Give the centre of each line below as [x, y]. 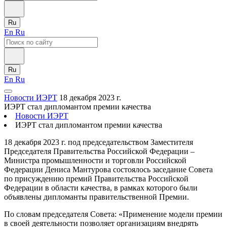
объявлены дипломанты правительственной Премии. [97, 197]
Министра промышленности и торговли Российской [95, 160]
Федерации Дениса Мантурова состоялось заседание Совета [108, 169]
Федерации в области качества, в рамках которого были [101, 188]
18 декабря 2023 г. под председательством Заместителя [99, 142]
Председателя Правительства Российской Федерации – [99, 151]
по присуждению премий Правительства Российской [96, 179]
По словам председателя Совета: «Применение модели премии [113, 214]
